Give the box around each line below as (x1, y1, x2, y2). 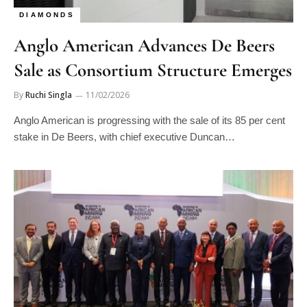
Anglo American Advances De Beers (14, 34, 275, 57)
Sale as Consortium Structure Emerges (14, 58, 292, 82)
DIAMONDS (19, 10, 75, 19)
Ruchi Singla (25, 88, 72, 101)
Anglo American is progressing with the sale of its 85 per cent (14, 114, 285, 126)
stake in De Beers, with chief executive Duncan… (14, 130, 235, 143)
